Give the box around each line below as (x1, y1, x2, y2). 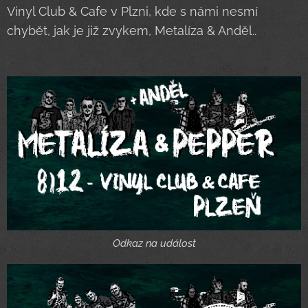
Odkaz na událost (112, 237, 196, 250)
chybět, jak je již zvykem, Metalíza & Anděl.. (7, 23, 260, 38)
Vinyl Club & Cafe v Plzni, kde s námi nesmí (7, 4, 258, 19)
